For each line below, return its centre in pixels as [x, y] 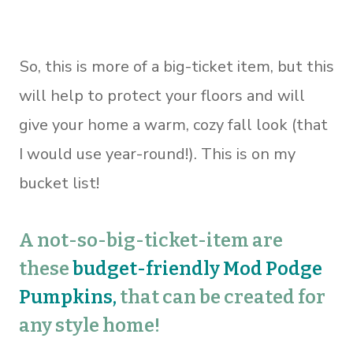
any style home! [89, 325]
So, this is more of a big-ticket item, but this [177, 66]
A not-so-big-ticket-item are [151, 240]
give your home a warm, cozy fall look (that [173, 124]
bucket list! [59, 183]
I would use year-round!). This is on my [157, 154]
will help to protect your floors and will [162, 95]
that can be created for [223, 297]
